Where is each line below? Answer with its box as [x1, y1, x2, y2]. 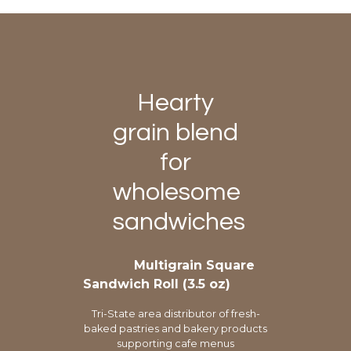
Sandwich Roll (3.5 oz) [83, 277, 230, 292]
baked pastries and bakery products [84, 323, 267, 335]
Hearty [137, 90, 214, 117]
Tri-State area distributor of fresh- [91, 308, 260, 320]
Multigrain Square [134, 258, 255, 273]
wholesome [113, 179, 241, 206]
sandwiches [113, 209, 245, 236]
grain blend [113, 120, 238, 147]
